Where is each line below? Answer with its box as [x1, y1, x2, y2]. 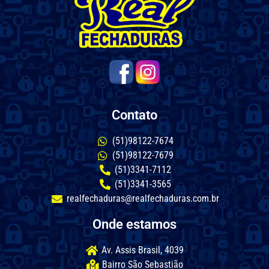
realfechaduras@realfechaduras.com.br [66, 193, 219, 205]
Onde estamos [92, 217, 177, 232]
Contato [112, 107, 157, 123]
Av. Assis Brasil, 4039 [101, 244, 184, 256]
